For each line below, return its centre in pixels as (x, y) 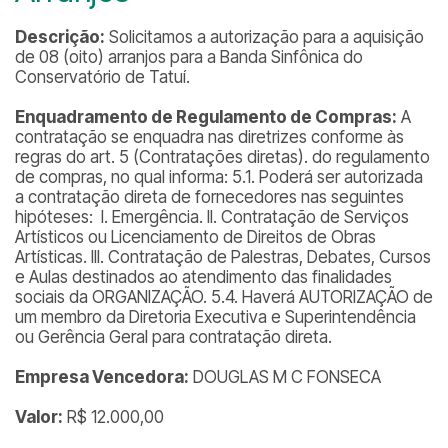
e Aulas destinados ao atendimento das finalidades (203, 277)
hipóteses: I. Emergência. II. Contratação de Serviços (212, 217)
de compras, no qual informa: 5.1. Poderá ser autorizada (219, 177)
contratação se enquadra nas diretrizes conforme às (209, 137)
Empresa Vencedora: (102, 377)
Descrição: (60, 37)
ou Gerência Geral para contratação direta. (173, 337)
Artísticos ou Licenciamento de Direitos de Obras (195, 237)
